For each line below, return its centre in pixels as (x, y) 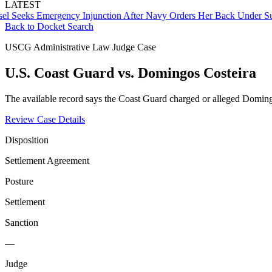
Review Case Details (45, 119)
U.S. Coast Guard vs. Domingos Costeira (131, 73)
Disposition (27, 140)
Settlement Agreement (47, 160)
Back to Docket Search (49, 26)
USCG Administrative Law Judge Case (80, 47)
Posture (19, 181)
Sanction (22, 222)
